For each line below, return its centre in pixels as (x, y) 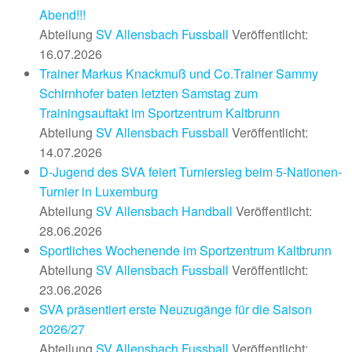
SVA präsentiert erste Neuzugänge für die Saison (176, 309)
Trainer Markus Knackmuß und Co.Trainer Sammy (179, 73)
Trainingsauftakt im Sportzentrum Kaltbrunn (159, 113)
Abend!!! (62, 15)
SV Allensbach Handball (164, 211)
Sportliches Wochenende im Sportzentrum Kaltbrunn (185, 250)
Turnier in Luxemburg (99, 191)
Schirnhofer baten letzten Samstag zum (148, 93)
